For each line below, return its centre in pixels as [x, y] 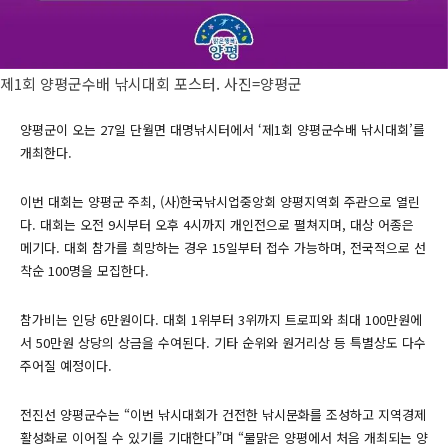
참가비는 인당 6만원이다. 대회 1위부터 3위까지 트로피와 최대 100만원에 [221, 320]
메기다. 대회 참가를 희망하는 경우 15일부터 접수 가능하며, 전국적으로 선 [223, 248]
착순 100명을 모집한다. [84, 271]
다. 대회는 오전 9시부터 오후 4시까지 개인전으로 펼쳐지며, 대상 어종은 [217, 225]
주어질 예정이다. [66, 366]
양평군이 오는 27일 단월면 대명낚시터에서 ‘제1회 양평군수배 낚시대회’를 [222, 130]
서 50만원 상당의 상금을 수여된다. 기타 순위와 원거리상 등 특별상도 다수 [223, 343]
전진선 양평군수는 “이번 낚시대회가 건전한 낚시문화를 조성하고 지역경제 [223, 415]
